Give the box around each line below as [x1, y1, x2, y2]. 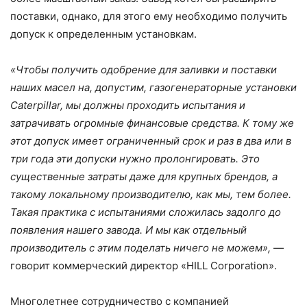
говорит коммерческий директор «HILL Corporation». [10, 259, 277, 273]
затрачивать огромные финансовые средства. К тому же [10, 116, 294, 130]
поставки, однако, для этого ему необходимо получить [10, 10, 287, 23]
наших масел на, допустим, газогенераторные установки [10, 81, 297, 95]
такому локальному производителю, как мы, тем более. [10, 188, 291, 201]
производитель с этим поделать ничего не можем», [10, 241, 271, 255]
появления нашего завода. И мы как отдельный [10, 223, 247, 237]
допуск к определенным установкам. [10, 27, 197, 41]
